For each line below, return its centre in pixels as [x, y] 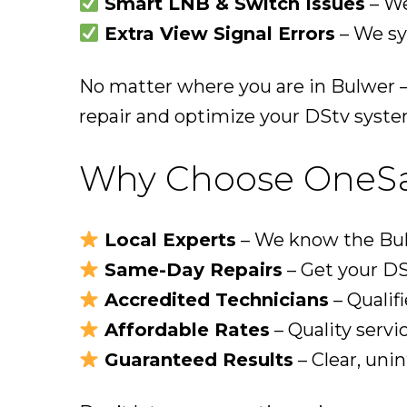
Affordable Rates [187, 330]
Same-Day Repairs [193, 270]
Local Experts [170, 240]
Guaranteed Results [199, 360]
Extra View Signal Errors [219, 34]
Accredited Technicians [216, 300]
